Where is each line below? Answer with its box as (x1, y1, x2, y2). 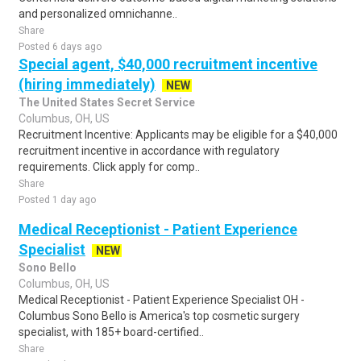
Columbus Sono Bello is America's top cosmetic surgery (19, 309, 300, 322)
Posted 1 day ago (19, 194, 96, 205)
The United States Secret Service (19, 96, 195, 109)
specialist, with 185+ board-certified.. (19, 326, 204, 338)
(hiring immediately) (19, 76, 156, 93)
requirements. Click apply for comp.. (19, 160, 200, 173)
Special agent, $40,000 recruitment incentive (19, 56, 317, 73)
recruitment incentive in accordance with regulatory (19, 144, 280, 157)
